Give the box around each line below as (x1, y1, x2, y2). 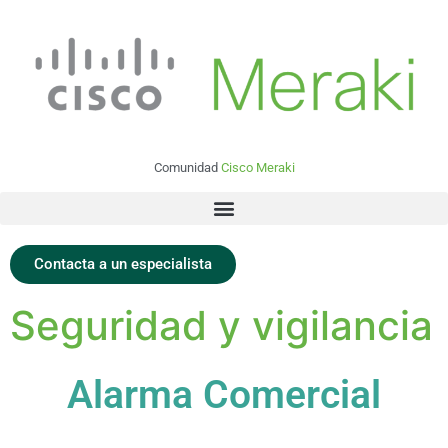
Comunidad (153, 160, 221, 176)
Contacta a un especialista (34, 254, 212, 273)
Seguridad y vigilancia (10, 300, 433, 350)
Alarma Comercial (67, 371, 381, 418)
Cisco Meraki (220, 160, 295, 176)
